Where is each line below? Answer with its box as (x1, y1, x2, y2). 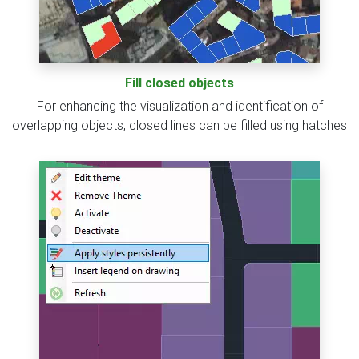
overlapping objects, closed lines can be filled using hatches (12, 118, 347, 134)
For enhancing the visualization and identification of (36, 99, 323, 115)
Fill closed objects (125, 75, 234, 91)
